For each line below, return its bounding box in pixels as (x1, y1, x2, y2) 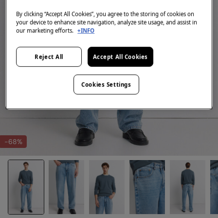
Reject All (35, 53, 64, 60)
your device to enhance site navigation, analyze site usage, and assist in (16, 18, 198, 26)
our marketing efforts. (16, 26, 75, 34)
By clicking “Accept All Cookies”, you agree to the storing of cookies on (16, 10, 195, 18)
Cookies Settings (81, 80, 131, 88)
